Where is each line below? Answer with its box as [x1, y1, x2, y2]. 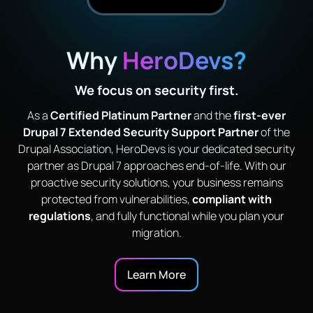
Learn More [127, 266, 186, 282]
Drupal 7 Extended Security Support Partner [23, 124, 259, 140]
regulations [29, 208, 91, 224]
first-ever [233, 107, 286, 123]
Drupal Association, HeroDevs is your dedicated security [18, 140, 295, 156]
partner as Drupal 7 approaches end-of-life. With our [27, 157, 286, 173]
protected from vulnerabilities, [41, 191, 192, 207]
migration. [131, 224, 182, 240]
